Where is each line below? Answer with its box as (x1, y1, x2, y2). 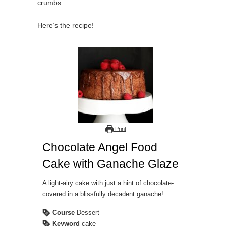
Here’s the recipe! (37, 21, 94, 29)
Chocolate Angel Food (42, 140, 157, 154)
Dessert (77, 209, 99, 216)
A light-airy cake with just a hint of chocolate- (42, 179, 174, 187)
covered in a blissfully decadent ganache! (42, 190, 163, 198)
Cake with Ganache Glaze (42, 157, 179, 171)
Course (52, 209, 75, 216)
